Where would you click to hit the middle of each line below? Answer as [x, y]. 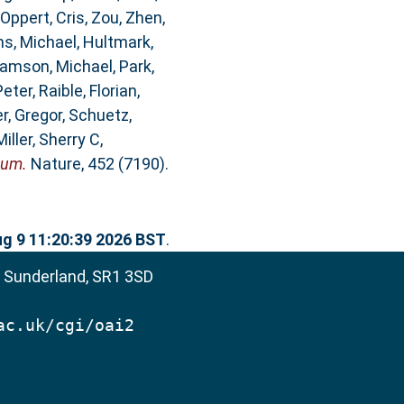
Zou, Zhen [126, 18]
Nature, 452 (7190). [97, 164]
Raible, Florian [87, 91]
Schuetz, [100, 115]
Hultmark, [118, 42]
